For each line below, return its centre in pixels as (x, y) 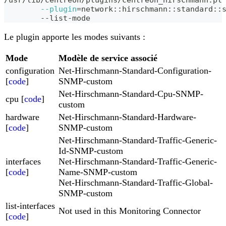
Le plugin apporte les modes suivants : (75, 37)
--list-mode (65, 18)
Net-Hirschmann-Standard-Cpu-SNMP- (131, 94)
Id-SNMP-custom (91, 151)
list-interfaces (30, 206)
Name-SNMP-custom (98, 172)
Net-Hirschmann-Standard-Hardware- (127, 117)
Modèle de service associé (108, 58)
